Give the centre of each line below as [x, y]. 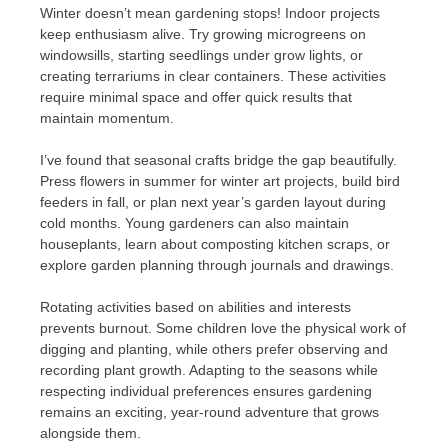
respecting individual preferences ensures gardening [206, 390]
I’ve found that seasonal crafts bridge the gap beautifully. [218, 159]
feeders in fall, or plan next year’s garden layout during [213, 201]
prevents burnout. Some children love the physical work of [223, 327]
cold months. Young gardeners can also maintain [194, 222]
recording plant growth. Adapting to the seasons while [209, 369]
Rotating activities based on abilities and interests [195, 306]
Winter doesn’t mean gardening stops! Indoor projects [210, 12]
